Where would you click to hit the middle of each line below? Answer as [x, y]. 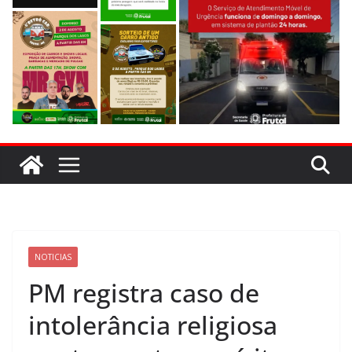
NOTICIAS [53, 257]
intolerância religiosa [153, 324]
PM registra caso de [144, 292]
